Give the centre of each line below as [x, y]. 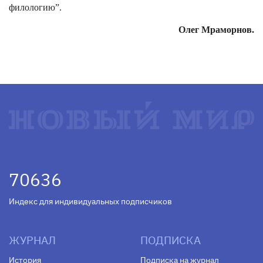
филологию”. [35, 7]
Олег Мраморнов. [216, 30]
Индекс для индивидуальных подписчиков [90, 202]
